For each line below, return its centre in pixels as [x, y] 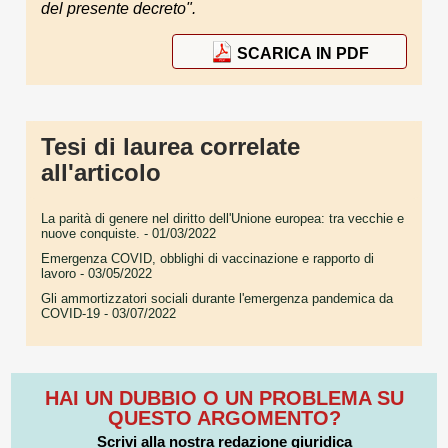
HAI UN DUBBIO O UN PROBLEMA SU [224, 397]
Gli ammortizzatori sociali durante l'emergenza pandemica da [217, 299]
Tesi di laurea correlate [170, 147]
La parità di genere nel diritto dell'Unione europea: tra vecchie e [222, 219]
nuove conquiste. [90, 234]
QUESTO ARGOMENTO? [224, 417]
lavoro [58, 274]
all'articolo [101, 173]
